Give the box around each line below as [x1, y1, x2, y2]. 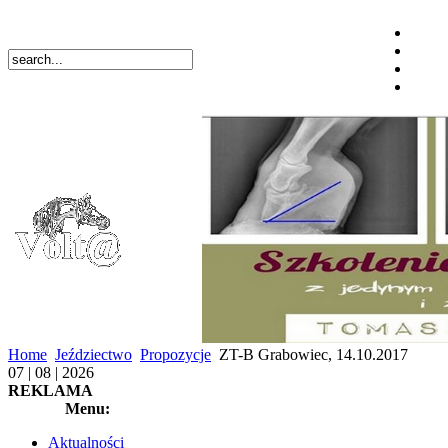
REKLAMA [8, 382, 93, 399]
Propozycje [140, 346, 211, 363]
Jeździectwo [55, 346, 132, 363]
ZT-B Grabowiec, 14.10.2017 [215, 346, 408, 363]
